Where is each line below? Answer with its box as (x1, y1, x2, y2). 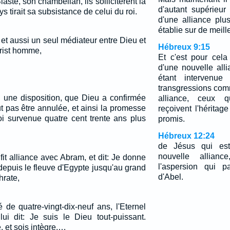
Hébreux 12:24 (158, 131, 215, 140)
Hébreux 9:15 (158, 43, 210, 51)
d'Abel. (158, 172, 183, 181)
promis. (158, 114, 185, 123)
